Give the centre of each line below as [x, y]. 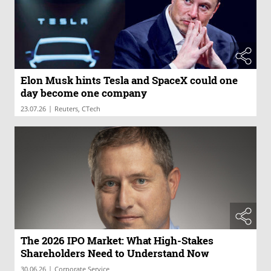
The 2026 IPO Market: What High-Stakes [117, 240]
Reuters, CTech [77, 109]
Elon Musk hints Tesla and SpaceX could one [129, 80]
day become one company [84, 93]
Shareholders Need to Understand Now [115, 253]
